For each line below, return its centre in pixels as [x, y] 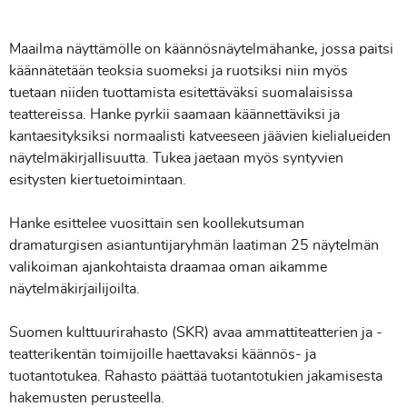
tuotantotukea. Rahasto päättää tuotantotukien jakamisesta [196, 376]
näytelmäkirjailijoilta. [78, 289]
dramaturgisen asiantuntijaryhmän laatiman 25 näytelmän [194, 245]
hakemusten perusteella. [89, 398]
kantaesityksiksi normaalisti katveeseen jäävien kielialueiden [200, 136]
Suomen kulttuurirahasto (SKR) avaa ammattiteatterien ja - [196, 333]
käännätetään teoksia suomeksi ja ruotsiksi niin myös [179, 71]
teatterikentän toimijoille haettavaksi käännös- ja [163, 354]
